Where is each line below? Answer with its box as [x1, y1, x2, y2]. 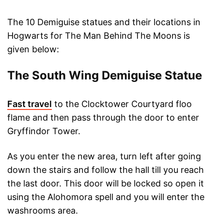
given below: [7, 44, 59, 55]
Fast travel [7, 99, 52, 109]
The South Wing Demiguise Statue [7, 68, 202, 83]
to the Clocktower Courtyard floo [52, 99, 192, 109]
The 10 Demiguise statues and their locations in [7, 17, 201, 28]
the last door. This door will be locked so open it [7, 178, 204, 189]
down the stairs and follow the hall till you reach [7, 165, 204, 175]
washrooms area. [7, 205, 78, 216]
